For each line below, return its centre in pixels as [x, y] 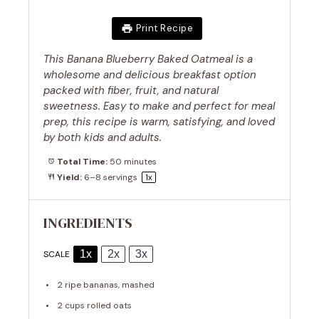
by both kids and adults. [103, 137]
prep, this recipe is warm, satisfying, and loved [159, 121]
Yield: [68, 178]
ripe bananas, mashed [109, 285]
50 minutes [133, 162]
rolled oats [108, 305]
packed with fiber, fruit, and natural [131, 90]
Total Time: [81, 162]
